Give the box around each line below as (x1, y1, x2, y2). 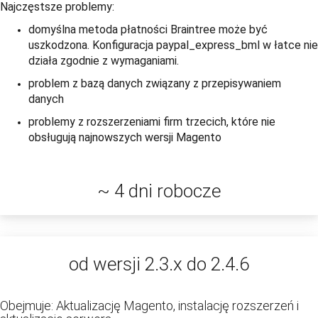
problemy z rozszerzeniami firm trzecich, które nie (28, 115, 275, 129)
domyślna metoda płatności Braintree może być (28, 23, 268, 37)
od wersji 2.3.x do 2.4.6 (69, 253, 249, 275)
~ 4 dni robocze (97, 180, 221, 202)
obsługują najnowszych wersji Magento (28, 131, 221, 145)
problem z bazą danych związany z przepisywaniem (28, 77, 281, 91)
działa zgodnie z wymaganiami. (28, 54, 179, 68)
